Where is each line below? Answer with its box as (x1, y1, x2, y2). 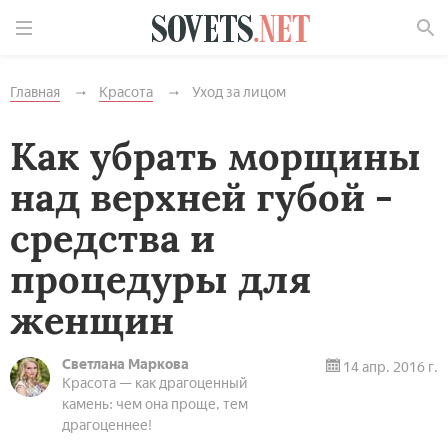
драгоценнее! (62, 417, 152, 434)
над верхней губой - (10, 173, 393, 221)
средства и (10, 214, 215, 262)
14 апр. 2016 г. (340, 359, 438, 376)
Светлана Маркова (62, 356, 189, 373)
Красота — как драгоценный (62, 375, 248, 392)
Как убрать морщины (10, 132, 421, 180)
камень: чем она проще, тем (62, 396, 248, 413)
